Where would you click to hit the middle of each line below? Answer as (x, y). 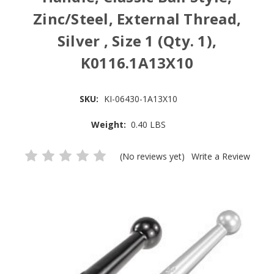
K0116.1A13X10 (137, 63)
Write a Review (221, 156)
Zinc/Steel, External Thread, (137, 19)
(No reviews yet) (154, 156)
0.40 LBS (149, 124)
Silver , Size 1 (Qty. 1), (137, 41)
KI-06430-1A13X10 (140, 99)
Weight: (108, 124)
